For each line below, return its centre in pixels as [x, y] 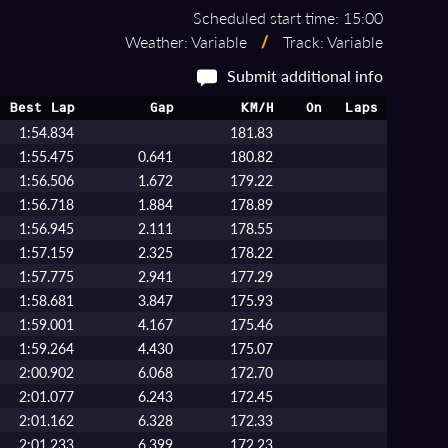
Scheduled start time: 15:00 [287, 17]
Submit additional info [304, 75]
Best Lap [41, 108]
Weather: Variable [187, 41]
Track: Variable [330, 41]
